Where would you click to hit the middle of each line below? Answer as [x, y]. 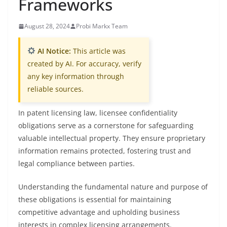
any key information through [76, 76]
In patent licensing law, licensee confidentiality [98, 113]
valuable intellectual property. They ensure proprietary [112, 138]
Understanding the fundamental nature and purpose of [113, 187]
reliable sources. [55, 89]
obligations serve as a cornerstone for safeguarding [106, 125]
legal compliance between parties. [77, 163]
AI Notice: [53, 51]
